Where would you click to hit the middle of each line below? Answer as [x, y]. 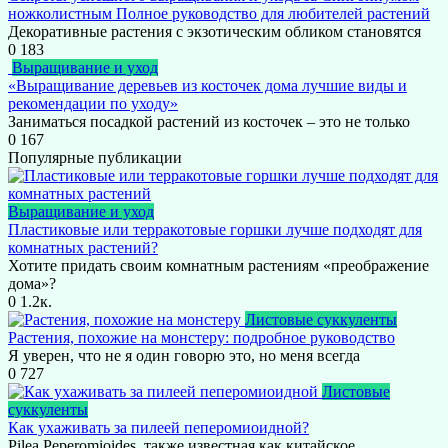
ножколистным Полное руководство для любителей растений [219, 14]
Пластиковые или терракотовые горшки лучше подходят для [215, 230]
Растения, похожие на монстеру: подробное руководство [201, 338]
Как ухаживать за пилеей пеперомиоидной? [158, 428]
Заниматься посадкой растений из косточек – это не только [209, 122]
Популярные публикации [95, 158]
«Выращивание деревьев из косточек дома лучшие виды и [207, 86]
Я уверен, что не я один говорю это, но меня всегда [184, 356]
